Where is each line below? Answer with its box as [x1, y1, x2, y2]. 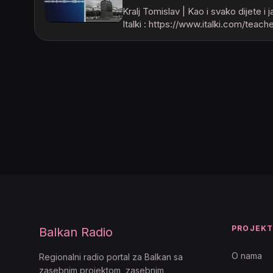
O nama [232, 250, 262, 261]
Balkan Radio [39, 225, 113, 239]
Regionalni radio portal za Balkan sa [39, 252, 183, 262]
